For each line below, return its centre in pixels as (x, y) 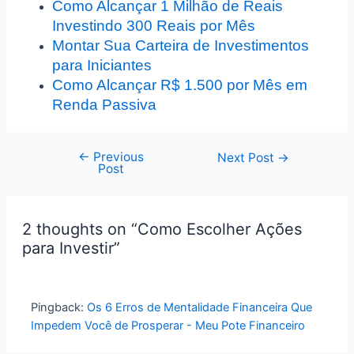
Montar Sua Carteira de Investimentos (181, 45)
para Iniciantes (102, 65)
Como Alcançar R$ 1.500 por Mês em (180, 85)
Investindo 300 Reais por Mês (154, 25)
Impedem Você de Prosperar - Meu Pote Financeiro (168, 326)
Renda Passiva (105, 104)
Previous (117, 157)
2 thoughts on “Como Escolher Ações (162, 230)
